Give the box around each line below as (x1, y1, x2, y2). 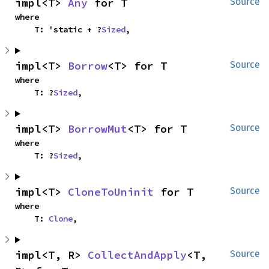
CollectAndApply (88, 247, 187, 262)
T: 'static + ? (34, 23, 101, 35)
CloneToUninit (68, 184, 154, 199)
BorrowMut (68, 121, 127, 136)
